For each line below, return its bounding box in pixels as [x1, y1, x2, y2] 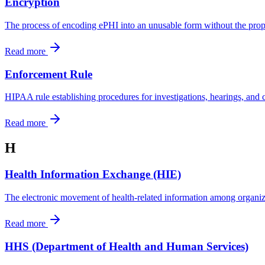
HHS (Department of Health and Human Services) [5, 240, 248, 253]
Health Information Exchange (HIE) [5, 168, 181, 181]
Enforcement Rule [5, 67, 92, 80]
